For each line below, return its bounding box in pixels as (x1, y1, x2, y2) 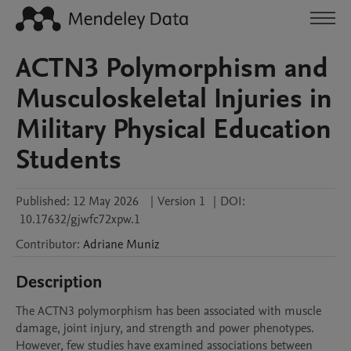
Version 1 (157, 193, 205, 210)
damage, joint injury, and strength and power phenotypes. (16, 320, 314, 337)
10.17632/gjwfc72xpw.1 (20, 211, 140, 228)
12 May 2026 (73, 193, 139, 210)
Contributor (16, 236, 77, 253)
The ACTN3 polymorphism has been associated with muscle (16, 302, 321, 320)
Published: (16, 193, 70, 210)
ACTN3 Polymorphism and (16, 49, 328, 87)
